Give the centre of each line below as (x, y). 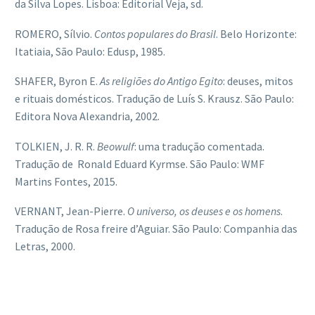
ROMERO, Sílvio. (54, 33)
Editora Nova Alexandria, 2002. (87, 116)
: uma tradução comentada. (199, 146)
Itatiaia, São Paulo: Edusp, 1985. (90, 51)
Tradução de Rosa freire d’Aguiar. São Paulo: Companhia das (156, 229)
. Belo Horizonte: (256, 33)
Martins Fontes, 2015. (66, 181)
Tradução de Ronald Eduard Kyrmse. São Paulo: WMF (140, 163)
